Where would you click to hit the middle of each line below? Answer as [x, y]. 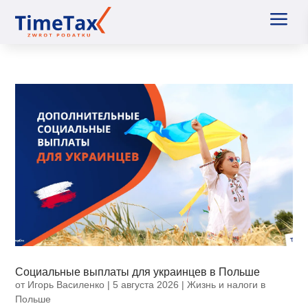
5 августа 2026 [146, 284]
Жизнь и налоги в [227, 284]
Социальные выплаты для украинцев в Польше [138, 272]
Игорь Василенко [66, 284]
